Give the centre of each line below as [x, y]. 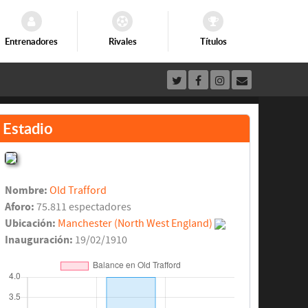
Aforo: [20, 207]
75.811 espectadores [83, 207]
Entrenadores [32, 42]
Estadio [27, 129]
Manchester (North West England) [135, 224]
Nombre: [26, 191]
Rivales [122, 42]
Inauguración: [39, 240]
